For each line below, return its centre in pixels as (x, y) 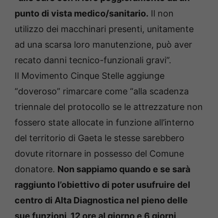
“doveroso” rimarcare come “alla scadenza (102, 91)
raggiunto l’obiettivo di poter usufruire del (102, 185)
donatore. (36, 169)
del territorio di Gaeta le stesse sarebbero (100, 138)
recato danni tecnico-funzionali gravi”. (93, 60)
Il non (161, 14)
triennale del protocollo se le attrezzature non (109, 107)
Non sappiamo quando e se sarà (124, 169)
